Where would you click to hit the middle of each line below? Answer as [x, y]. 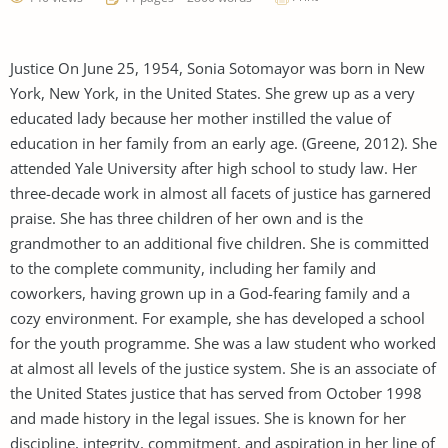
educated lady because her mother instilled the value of [200, 117]
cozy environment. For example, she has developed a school [217, 317]
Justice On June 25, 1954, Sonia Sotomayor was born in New [217, 67]
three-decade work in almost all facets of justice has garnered [220, 192]
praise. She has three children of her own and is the [186, 217]
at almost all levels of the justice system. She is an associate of [223, 367]
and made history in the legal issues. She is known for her [208, 417]
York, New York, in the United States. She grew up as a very [212, 92]
